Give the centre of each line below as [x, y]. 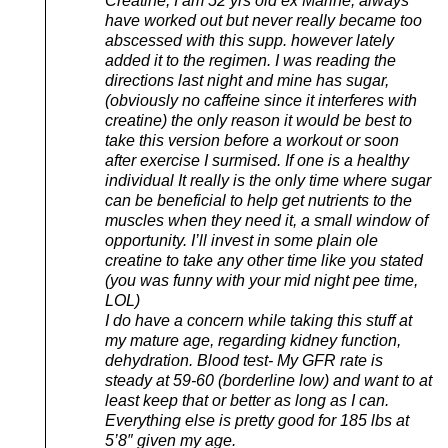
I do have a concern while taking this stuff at [258, 320]
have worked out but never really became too [263, 20]
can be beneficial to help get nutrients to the [258, 200]
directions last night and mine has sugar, [247, 80]
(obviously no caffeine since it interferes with [261, 100]
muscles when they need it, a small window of [266, 220]
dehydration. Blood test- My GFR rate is [244, 360]
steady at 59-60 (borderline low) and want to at [268, 380]
